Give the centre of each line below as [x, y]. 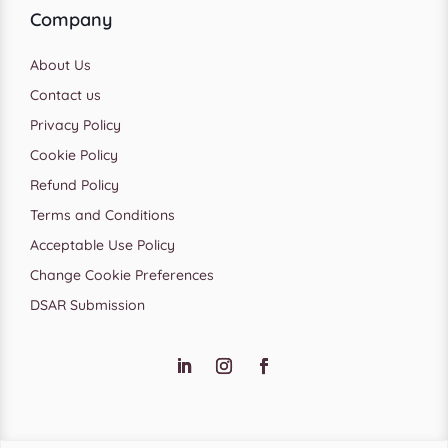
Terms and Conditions [102, 214]
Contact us [65, 94]
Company [71, 19]
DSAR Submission [87, 304]
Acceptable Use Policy [102, 244]
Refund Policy [74, 184]
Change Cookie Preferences [122, 274]
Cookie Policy [74, 154]
